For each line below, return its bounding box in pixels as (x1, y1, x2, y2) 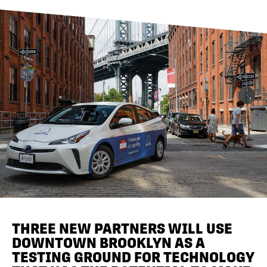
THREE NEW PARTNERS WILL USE (12, 219, 232, 237)
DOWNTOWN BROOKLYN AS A (12, 234, 205, 252)
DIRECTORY (12, 30, 116, 52)
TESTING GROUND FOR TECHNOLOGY (12, 248, 254, 266)
